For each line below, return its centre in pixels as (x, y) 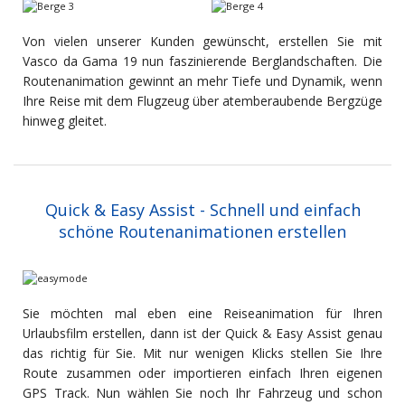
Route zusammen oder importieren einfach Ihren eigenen (202, 373)
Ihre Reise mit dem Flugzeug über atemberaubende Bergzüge (202, 101)
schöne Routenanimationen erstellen (202, 232)
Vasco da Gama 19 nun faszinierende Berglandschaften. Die (202, 61)
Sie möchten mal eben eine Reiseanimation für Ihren (202, 314)
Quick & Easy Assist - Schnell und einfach (202, 210)
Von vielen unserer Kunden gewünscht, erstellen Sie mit (202, 42)
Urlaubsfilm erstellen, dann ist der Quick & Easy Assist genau (202, 334)
